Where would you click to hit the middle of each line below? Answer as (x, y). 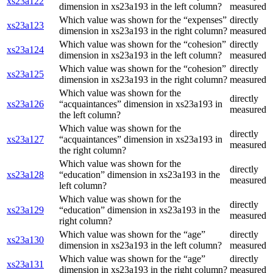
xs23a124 (25, 50)
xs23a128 (25, 175)
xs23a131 (25, 264)
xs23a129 (25, 210)
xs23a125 (25, 74)
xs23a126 (25, 104)
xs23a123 (25, 26)
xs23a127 (25, 140)
